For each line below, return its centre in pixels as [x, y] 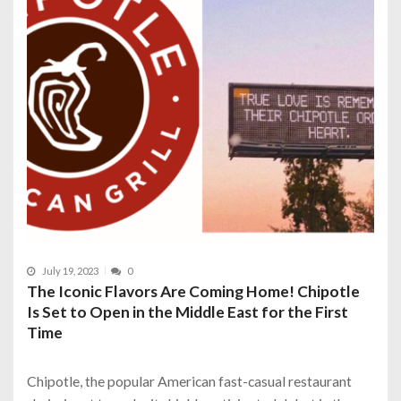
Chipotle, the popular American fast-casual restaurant [189, 380]
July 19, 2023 [70, 270]
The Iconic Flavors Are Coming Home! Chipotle [193, 291]
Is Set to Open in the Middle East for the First [188, 311]
